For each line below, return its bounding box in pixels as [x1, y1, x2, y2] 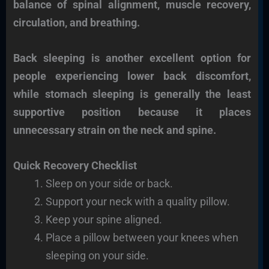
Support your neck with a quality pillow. [45, 195, 230, 208]
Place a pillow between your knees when [45, 231, 238, 244]
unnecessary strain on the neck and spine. [13, 123, 216, 136]
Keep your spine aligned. [45, 213, 162, 226]
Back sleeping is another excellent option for [13, 51, 252, 64]
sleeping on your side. [45, 249, 149, 262]
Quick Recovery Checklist [13, 159, 137, 172]
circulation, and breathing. [13, 16, 140, 29]
